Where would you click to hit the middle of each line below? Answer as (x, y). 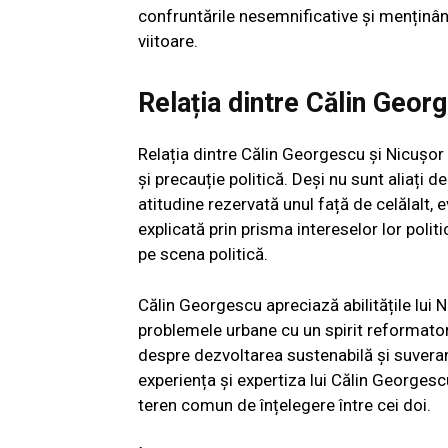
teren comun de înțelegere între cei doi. (284, 404)
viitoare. (168, 40)
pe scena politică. (203, 253)
